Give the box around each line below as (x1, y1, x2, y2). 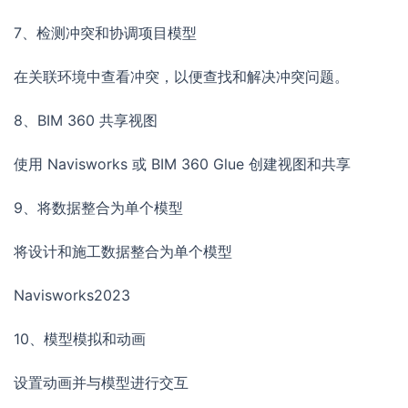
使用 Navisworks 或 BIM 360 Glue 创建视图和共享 (14, 155, 351, 174)
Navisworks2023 (14, 286, 130, 305)
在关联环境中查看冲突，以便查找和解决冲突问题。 (14, 67, 349, 87)
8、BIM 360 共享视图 (14, 111, 158, 130)
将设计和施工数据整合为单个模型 (14, 242, 232, 261)
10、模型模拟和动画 (14, 330, 146, 349)
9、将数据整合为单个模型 (14, 199, 183, 218)
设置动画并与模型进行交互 (14, 373, 189, 393)
